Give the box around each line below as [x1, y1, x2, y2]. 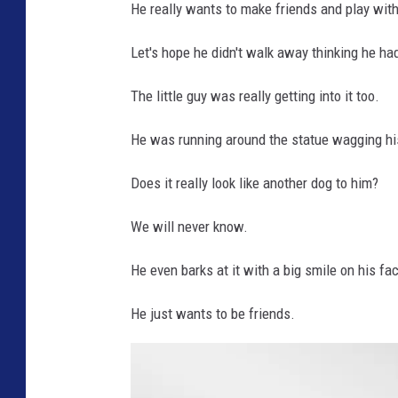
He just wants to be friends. [131, 305, 295, 322]
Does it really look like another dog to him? [131, 174, 378, 192]
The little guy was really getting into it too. [131, 87, 379, 105]
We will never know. [131, 218, 248, 235]
